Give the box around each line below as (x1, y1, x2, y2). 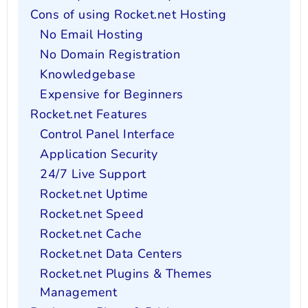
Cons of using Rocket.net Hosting (30, 6, 226, 23)
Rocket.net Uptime (40, 186, 148, 203)
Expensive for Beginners (40, 86, 184, 103)
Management (40, 284, 117, 301)
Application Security (40, 146, 157, 163)
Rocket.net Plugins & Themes (40, 265, 212, 283)
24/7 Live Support (40, 166, 146, 183)
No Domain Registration (40, 46, 180, 63)
